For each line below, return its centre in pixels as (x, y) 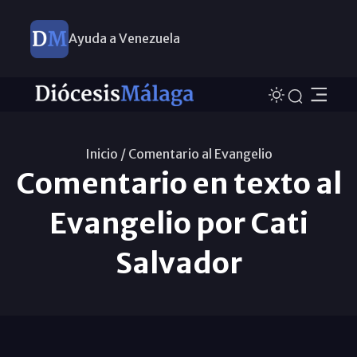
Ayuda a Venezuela (124, 38)
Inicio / (105, 153)
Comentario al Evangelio (200, 153)
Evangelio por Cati (178, 223)
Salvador (178, 263)
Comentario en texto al (178, 183)
